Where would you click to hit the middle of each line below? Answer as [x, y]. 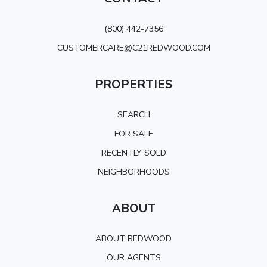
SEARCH [133, 114]
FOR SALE [133, 133]
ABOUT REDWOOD [133, 238]
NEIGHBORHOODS [133, 172]
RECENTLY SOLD [133, 153]
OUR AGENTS [133, 257]
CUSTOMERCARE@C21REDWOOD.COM [133, 48]
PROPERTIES [133, 84]
